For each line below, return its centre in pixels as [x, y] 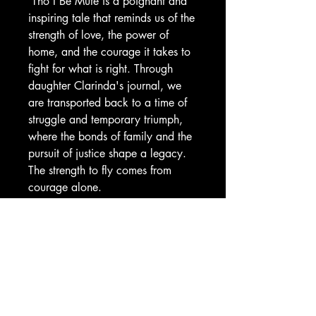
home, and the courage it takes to [109, 52]
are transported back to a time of [108, 103]
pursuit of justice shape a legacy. [107, 153]
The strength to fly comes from [100, 170]
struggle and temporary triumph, [105, 120]
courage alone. [65, 187]
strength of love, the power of [98, 35]
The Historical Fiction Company [113, 272]
